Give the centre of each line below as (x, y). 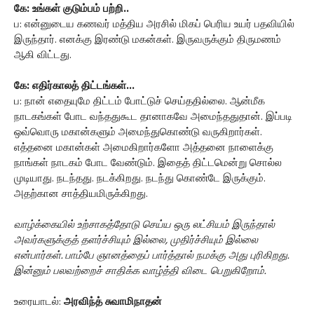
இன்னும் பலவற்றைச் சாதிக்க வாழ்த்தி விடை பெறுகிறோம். (140, 271)
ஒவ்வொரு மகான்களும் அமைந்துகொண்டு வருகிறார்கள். (138, 132)
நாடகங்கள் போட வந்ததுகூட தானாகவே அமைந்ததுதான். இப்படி (153, 117)
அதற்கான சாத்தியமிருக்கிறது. (81, 194)
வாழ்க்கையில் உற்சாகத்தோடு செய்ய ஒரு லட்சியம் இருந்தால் (144, 225)
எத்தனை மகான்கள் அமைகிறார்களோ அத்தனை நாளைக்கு (144, 148)
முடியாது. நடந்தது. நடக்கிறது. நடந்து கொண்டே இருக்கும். (140, 179)
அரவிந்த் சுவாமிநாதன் (113, 302)
